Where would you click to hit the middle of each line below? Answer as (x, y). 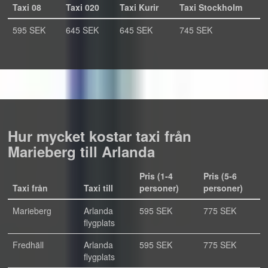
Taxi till (98, 188)
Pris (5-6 (220, 176)
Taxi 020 (83, 7)
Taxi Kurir (139, 7)
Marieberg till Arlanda (81, 151)
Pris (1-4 (156, 176)
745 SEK (196, 30)
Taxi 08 (27, 7)
